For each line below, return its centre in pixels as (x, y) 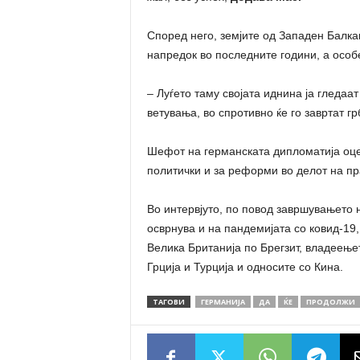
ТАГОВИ (168, 302)
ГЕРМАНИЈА (223, 302)
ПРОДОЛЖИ (330, 302)
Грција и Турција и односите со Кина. (245, 267)
